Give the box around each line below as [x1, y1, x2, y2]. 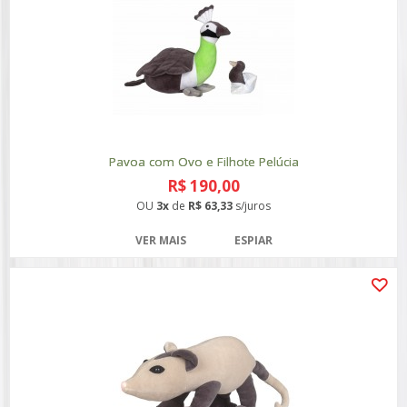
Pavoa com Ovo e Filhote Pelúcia [108, 154, 299, 170]
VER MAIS [134, 233, 186, 248]
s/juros [233, 198, 271, 213]
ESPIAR [233, 233, 273, 248]
